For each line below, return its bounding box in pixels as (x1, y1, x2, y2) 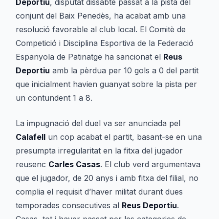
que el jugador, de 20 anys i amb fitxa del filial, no (16, 173, 198, 183)
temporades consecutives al (16, 200, 122, 210)
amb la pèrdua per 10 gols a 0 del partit (50, 66, 198, 75)
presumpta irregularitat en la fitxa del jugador (16, 146, 183, 155)
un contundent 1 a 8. (16, 93, 92, 103)
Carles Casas (48, 159, 100, 169)
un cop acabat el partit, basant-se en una (45, 132, 202, 142)
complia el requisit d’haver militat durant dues (16, 187, 183, 197)
